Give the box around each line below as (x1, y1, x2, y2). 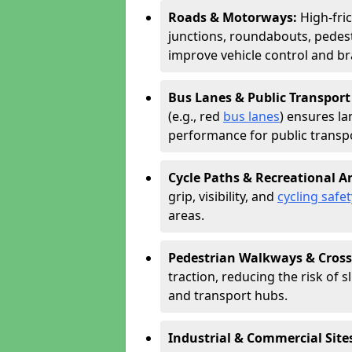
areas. (168, 207, 204, 224)
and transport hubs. (168, 287, 288, 304)
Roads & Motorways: (168, 9, 300, 26)
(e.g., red (168, 108, 223, 125)
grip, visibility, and (168, 188, 277, 205)
